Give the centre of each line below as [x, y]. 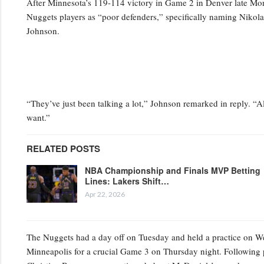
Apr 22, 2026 [105, 194]
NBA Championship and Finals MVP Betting [172, 170]
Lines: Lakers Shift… [127, 181]
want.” [38, 117]
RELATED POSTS [63, 148]
